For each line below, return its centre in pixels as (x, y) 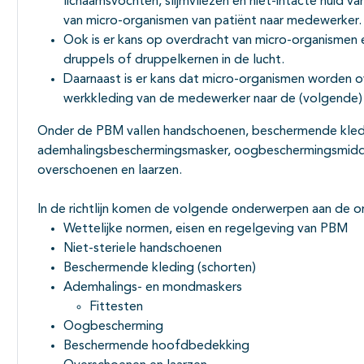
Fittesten (116, 308)
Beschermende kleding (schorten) (160, 269)
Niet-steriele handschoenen (143, 249)
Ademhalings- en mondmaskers (153, 288)
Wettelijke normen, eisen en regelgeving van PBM (206, 230)
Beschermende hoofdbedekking (156, 347)
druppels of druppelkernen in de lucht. (175, 61)
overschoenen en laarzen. (111, 171)
